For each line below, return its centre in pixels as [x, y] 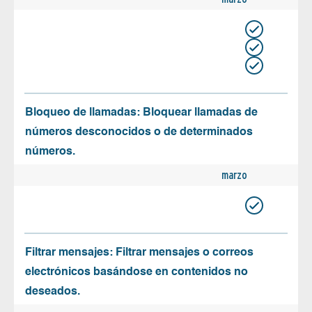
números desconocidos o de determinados [139, 133]
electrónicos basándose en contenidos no [136, 273]
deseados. [53, 292]
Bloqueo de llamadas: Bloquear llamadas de [141, 113]
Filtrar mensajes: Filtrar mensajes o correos [139, 253]
